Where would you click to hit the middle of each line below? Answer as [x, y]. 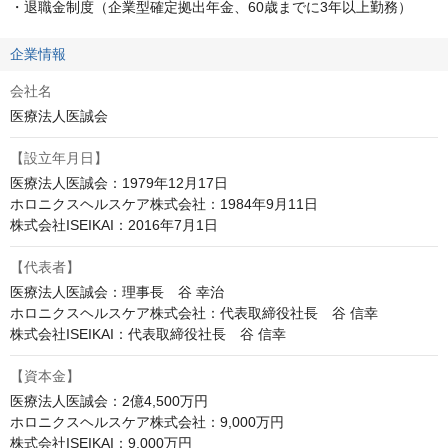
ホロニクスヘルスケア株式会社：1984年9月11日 [164, 204]
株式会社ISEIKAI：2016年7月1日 [114, 225]
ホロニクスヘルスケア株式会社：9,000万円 [147, 422]
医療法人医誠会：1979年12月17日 [119, 183]
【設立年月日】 [59, 158]
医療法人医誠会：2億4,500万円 [109, 401]
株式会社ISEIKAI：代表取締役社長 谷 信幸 [148, 334]
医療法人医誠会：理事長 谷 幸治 [117, 292]
